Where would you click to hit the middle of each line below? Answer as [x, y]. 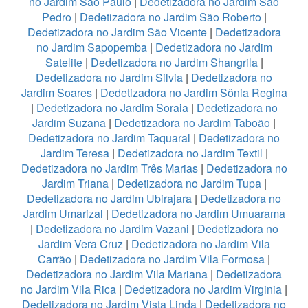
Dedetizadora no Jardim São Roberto [170, 16]
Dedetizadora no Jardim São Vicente [117, 32]
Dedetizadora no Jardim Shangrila [174, 62]
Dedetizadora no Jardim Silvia [109, 77]
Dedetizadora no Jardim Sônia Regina [194, 92]
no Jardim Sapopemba [91, 47]
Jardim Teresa [75, 153]
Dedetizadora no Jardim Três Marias [109, 168]
